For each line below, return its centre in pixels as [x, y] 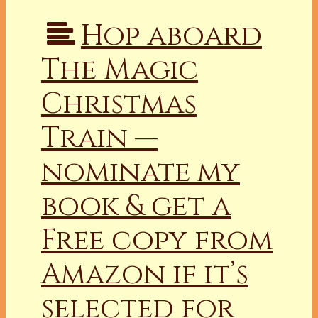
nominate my [141, 172]
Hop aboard [171, 36]
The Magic [120, 70]
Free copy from [157, 240]
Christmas [119, 104]
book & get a [136, 206]
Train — [99, 138]
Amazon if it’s [145, 274]
